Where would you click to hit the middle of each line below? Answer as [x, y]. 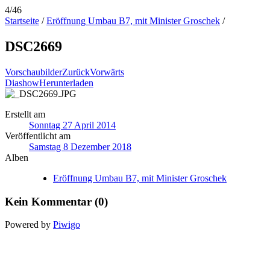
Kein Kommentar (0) [56, 201]
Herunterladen [66, 83]
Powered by [29, 225]
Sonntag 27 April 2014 [72, 125]
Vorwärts [107, 72]
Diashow [22, 83]
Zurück [76, 72]
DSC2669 [33, 46]
